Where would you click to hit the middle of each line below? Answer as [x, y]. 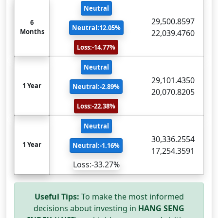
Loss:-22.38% [96, 106]
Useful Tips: [57, 197]
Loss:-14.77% [96, 47]
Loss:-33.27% [96, 164]
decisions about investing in [86, 208]
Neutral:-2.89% [96, 87]
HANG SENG [161, 208]
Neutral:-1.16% [96, 145]
